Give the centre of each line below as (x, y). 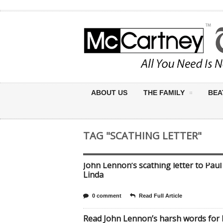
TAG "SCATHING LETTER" (142, 136)
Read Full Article (161, 196)
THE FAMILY (164, 93)
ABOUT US (109, 93)
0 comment (107, 196)
